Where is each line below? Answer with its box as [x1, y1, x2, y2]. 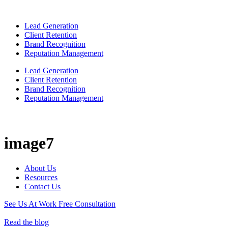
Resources [24, 173, 58, 182]
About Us [24, 163, 56, 173]
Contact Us [24, 182, 61, 191]
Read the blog [4, 217, 49, 226]
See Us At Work [4, 199, 59, 208]
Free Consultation [59, 199, 116, 208]
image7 [4, 134, 54, 153]
